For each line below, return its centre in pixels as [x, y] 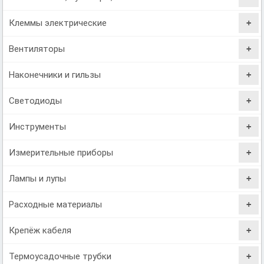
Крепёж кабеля [40, 230]
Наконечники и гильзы [55, 75]
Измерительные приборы [61, 152]
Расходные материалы [56, 204]
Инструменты [38, 126]
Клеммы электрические [58, 23]
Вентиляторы [37, 49]
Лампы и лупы [38, 178]
